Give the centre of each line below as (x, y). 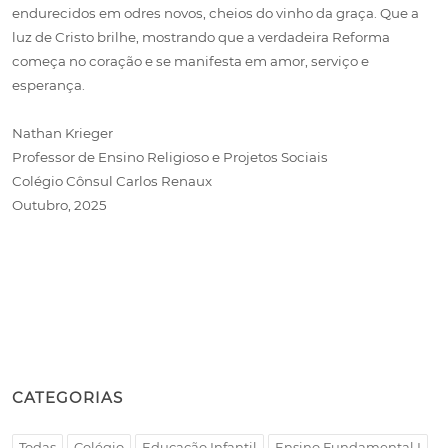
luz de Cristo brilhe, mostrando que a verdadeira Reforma (201, 37)
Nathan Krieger (62, 133)
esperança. (48, 85)
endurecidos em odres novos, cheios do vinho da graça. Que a (215, 13)
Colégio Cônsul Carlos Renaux (112, 181)
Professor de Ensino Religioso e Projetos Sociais (170, 157)
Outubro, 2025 (59, 205)
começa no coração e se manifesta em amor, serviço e (190, 61)
